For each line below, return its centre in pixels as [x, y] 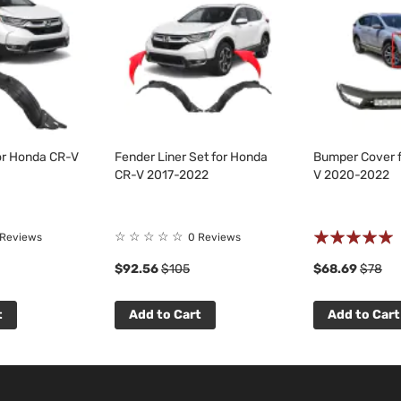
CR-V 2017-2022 [162, 175]
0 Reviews [214, 237]
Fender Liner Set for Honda [191, 157]
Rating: [333, 232]
